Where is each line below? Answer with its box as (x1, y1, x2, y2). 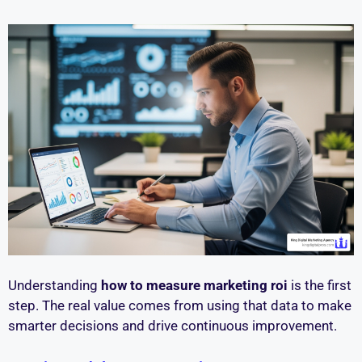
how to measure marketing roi (101, 277, 288, 294)
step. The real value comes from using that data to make (8, 297, 351, 314)
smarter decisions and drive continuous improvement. (8, 318, 337, 335)
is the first (288, 277, 351, 294)
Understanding (8, 277, 101, 294)
